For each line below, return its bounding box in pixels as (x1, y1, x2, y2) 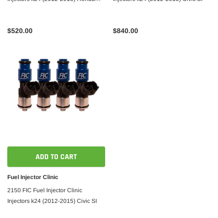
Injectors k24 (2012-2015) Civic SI (7, 198, 97, 204)
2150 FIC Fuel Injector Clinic (7, 187, 82, 194)
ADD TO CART (36, 152, 77, 162)
